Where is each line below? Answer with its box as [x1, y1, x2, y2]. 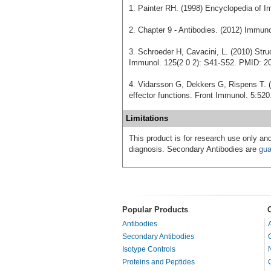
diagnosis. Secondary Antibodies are [129, 144, 259, 154]
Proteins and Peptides [122, 257, 195, 266]
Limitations [126, 113, 168, 123]
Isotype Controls [122, 244, 175, 253]
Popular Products [122, 204, 188, 214]
